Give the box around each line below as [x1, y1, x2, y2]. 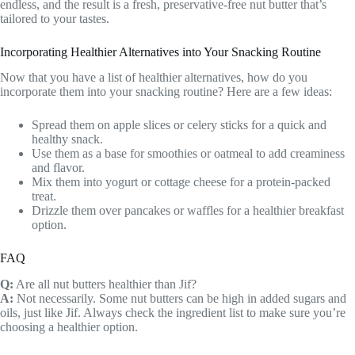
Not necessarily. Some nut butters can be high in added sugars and [13, 292, 346, 306]
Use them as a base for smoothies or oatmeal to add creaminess [32, 147, 345, 161]
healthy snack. [32, 132, 103, 147]
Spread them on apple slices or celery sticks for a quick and [32, 118, 326, 132]
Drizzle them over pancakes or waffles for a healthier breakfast [32, 204, 344, 218]
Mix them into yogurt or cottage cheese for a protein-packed [32, 175, 330, 189]
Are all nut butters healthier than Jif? [13, 277, 197, 292]
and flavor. [32, 161, 85, 175]
